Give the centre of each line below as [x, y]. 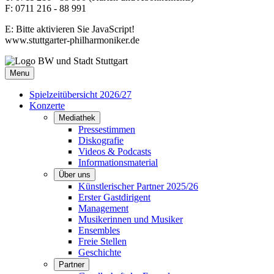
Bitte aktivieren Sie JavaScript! [75, 29]
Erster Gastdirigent [114, 198]
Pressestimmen [107, 130]
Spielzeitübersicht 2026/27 [80, 95]
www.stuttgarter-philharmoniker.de [72, 40]
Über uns [75, 175]
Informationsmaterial [118, 163]
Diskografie [101, 141]
